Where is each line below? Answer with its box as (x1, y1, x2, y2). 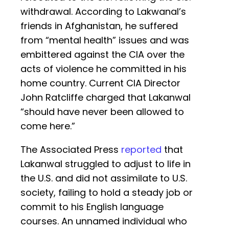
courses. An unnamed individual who (20, 215, 187, 228)
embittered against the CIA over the (20, 48, 185, 61)
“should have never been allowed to (20, 105, 184, 119)
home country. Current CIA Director (20, 77, 180, 90)
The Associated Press (20, 143, 121, 156)
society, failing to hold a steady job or (20, 186, 193, 199)
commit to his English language (20, 200, 164, 214)
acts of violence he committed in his (20, 62, 187, 76)
